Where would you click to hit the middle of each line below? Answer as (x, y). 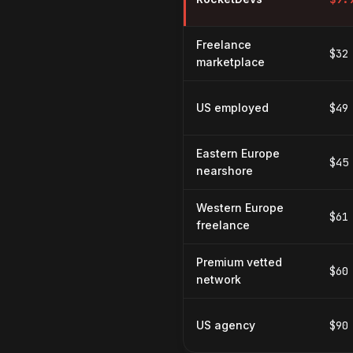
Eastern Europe (238, 153)
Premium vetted (239, 262)
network (219, 279)
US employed (232, 108)
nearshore (225, 171)
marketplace (230, 62)
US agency (226, 325)
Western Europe (240, 208)
